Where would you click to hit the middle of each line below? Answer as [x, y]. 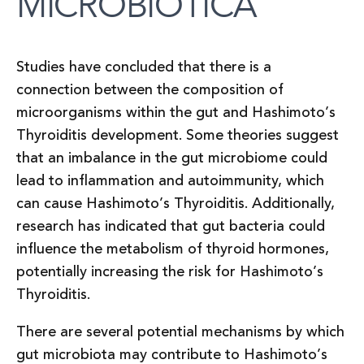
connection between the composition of [150, 90]
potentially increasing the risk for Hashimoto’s [170, 272]
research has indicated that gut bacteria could [171, 227]
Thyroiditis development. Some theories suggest [178, 136]
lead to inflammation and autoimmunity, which [170, 181]
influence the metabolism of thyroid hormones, [173, 249]
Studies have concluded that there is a [144, 67]
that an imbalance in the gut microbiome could [172, 158]
